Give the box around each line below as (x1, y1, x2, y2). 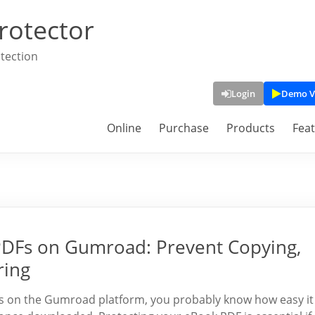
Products (226, 120, 275, 136)
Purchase (159, 120, 209, 136)
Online (107, 120, 141, 136)
